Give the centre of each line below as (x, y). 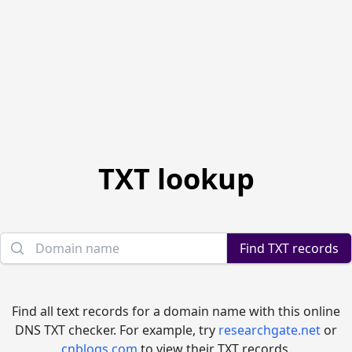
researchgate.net (271, 330)
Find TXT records (289, 248)
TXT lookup (176, 178)
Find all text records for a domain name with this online (176, 311)
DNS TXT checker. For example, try (117, 330)
